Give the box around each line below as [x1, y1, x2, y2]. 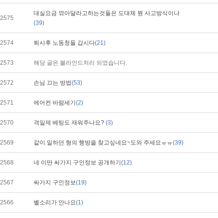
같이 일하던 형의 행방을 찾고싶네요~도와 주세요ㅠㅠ [34, 139, 173, 146]
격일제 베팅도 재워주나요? [34, 119, 106, 126]
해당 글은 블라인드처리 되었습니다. [34, 59, 127, 66]
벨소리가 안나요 [34, 199, 76, 206]
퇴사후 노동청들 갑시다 [34, 39, 95, 46]
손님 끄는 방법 [34, 79, 72, 86]
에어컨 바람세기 [34, 99, 76, 106]
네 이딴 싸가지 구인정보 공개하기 [34, 159, 121, 166]
